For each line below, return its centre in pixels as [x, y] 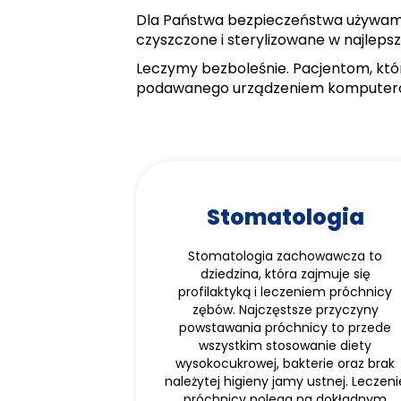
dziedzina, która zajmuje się [285, 274]
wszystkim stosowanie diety [286, 346]
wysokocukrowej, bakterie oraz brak [286, 363]
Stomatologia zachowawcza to [286, 256]
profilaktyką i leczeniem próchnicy [286, 292]
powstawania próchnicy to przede [286, 328]
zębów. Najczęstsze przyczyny [285, 310]
